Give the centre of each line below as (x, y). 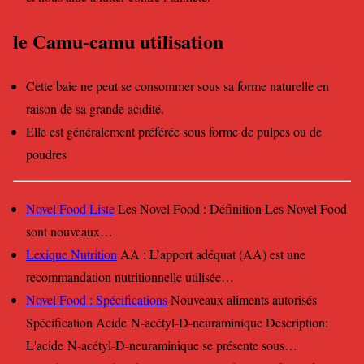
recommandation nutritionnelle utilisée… (130, 277)
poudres (46, 154)
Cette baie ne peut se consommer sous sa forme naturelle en (178, 85)
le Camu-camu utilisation (118, 41)
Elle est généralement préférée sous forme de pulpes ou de (174, 131)
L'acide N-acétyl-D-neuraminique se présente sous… (162, 345)
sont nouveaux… (69, 232)
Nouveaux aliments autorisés (242, 300)
